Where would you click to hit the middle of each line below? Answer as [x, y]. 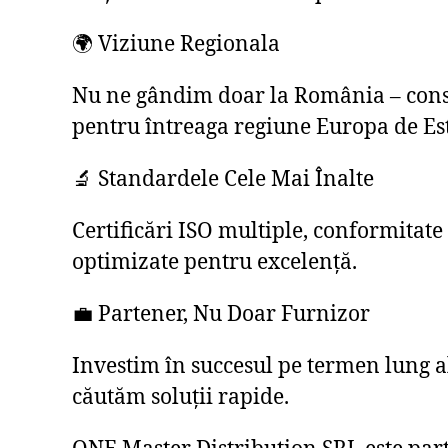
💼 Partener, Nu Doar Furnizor [221, 315]
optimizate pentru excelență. [214, 263]
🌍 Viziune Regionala [176, 45]
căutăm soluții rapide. [180, 398]
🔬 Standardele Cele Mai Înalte [223, 180]
